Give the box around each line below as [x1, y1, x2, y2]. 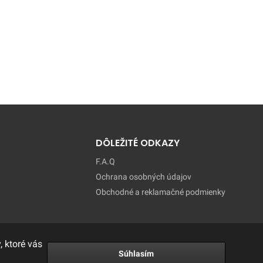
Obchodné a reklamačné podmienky [95, 187, 225, 197]
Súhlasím [119, 249, 154, 258]
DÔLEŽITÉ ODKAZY [95, 136, 180, 150]
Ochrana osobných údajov [95, 172, 191, 181]
